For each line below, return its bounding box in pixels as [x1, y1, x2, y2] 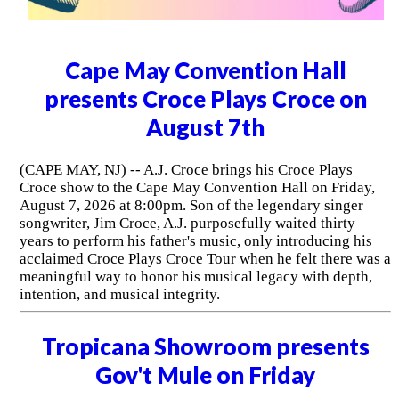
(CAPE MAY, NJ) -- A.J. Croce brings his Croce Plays [19, 160, 353, 178]
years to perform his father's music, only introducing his [19, 232, 372, 249]
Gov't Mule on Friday [95, 361, 316, 388]
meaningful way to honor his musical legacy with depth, [19, 267, 372, 285]
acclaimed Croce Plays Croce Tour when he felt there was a [19, 249, 391, 267]
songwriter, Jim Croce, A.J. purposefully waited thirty [19, 214, 355, 232]
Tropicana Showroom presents [41, 332, 370, 360]
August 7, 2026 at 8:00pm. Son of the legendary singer [19, 196, 363, 214]
